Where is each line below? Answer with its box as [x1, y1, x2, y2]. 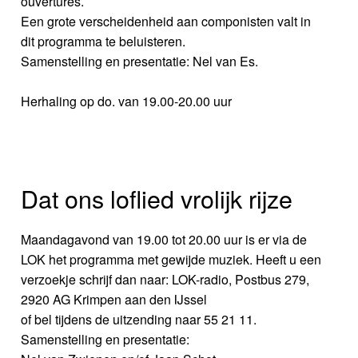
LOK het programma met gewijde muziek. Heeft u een [21, 250, 322, 269]
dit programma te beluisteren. [21, 32, 186, 51]
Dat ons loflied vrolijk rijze [21, 181, 293, 217]
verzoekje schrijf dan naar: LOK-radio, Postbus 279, [21, 270, 310, 289]
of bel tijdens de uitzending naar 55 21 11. [21, 310, 257, 329]
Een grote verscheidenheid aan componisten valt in [21, 12, 312, 31]
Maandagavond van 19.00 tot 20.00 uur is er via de [21, 230, 308, 249]
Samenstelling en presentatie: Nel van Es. [21, 52, 259, 71]
